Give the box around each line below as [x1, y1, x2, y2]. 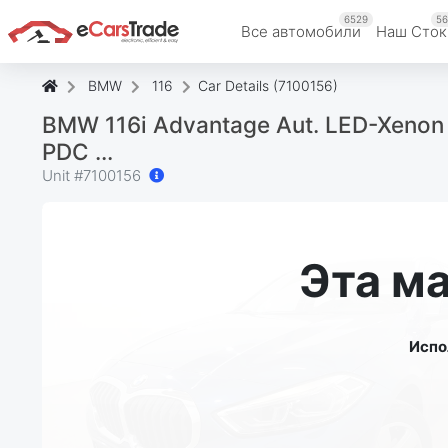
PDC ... [42, 137, 113, 165]
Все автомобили [241, 21, 361, 41]
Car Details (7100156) [198, 76, 338, 94]
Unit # [42, 165, 83, 185]
